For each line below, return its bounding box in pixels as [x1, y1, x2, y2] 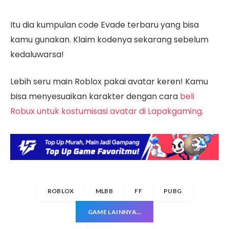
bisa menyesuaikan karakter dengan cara [10, 90, 180, 103]
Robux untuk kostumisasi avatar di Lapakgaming [10, 105, 202, 118]
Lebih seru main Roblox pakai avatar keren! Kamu [10, 76, 208, 88]
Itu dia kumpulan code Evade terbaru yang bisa [10, 18, 199, 31]
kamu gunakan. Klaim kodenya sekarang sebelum [10, 33, 209, 45]
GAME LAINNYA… [87, 208, 142, 216]
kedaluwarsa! [10, 48, 64, 60]
